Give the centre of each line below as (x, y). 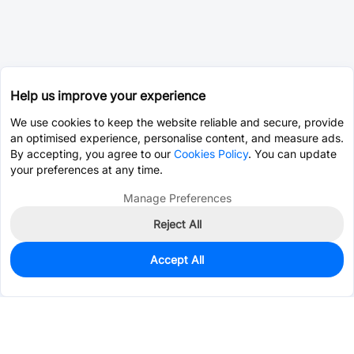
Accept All (177, 260)
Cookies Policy (211, 154)
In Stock (42, 264)
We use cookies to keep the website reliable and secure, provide (177, 122)
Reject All (177, 224)
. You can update (292, 154)
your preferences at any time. (87, 169)
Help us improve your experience (108, 96)
